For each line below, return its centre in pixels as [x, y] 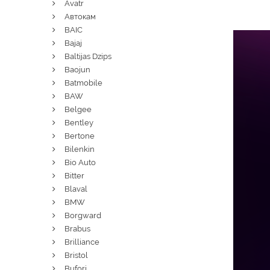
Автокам [80, 17]
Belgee [78, 109]
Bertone [80, 136]
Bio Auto [80, 162]
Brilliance [82, 242]
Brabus [77, 229]
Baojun [77, 70]
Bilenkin [80, 149]
